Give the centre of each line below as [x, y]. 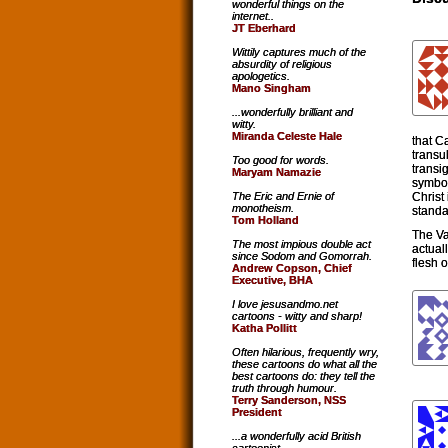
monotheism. [263, 208]
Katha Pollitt [264, 328]
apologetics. [261, 76]
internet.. [253, 16]
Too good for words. [280, 160]
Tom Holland [265, 220]
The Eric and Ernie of [283, 196]
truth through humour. [284, 388]
